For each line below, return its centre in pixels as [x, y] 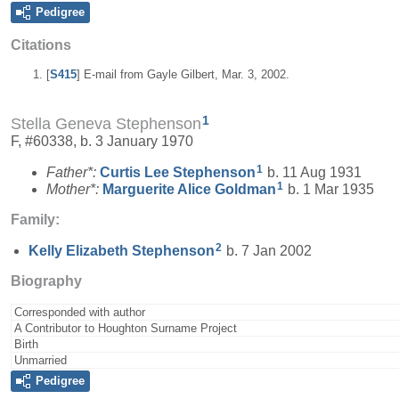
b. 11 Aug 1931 [313, 172]
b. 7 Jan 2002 [267, 250]
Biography [46, 281]
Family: [35, 219]
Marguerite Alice [159, 189]
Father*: [73, 172]
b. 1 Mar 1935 [329, 189]
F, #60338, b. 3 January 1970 [102, 142]
